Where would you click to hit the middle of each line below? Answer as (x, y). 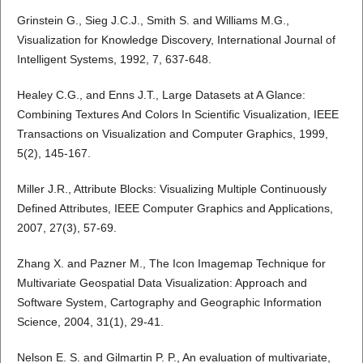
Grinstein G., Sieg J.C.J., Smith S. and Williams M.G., (153, 21)
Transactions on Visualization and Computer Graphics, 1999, (172, 134)
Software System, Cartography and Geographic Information (169, 303)
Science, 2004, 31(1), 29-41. (90, 322)
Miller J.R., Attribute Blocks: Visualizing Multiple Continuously (171, 189)
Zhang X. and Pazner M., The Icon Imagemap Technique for (171, 264)
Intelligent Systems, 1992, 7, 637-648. (114, 60)
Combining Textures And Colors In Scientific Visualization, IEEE (177, 115)
